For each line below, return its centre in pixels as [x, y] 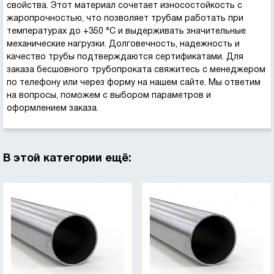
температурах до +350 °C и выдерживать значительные [126, 31]
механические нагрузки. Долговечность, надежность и [123, 44]
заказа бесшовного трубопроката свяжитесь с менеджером [136, 70]
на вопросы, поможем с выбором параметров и [109, 95]
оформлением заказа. [53, 108]
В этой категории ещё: [67, 158]
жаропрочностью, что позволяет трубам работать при [125, 18]
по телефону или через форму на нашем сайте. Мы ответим [134, 83]
